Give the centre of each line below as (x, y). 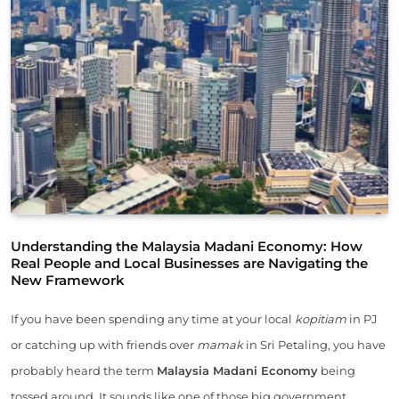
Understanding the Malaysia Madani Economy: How (187, 246)
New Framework (68, 280)
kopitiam (321, 318)
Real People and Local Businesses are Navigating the (189, 263)
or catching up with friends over (104, 344)
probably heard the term (84, 370)
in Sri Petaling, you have (314, 344)
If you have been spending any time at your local (153, 318)
